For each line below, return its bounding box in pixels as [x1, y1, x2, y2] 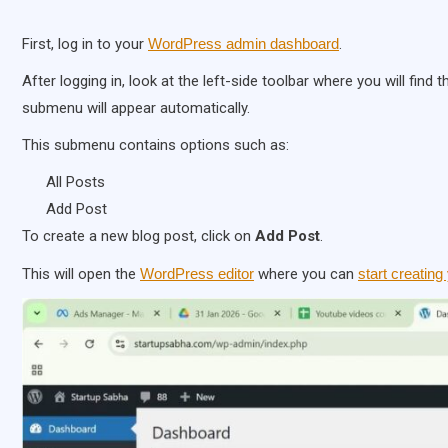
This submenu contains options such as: [22, 136, 289, 155]
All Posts [46, 173, 105, 192]
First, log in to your [22, 35, 148, 54]
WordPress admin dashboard [148, 35, 339, 53]
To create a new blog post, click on [22, 227, 255, 246]
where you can [254, 265, 358, 284]
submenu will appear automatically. [22, 99, 250, 118]
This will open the [22, 265, 140, 284]
